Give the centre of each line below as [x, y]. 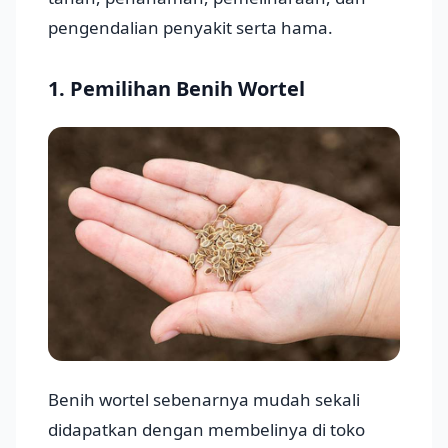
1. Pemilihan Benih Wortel [176, 88]
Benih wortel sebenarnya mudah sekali [204, 400]
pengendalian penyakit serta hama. [190, 27]
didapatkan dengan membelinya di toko [206, 430]
